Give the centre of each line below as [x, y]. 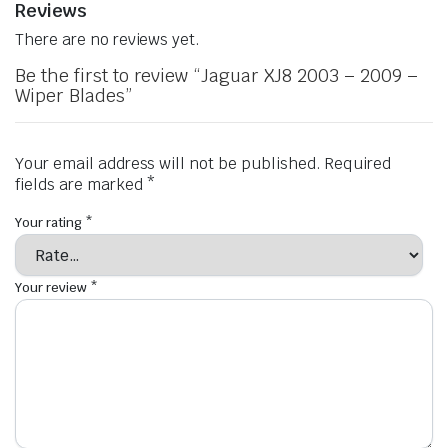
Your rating [50, 223]
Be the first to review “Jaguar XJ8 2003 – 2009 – [216, 76]
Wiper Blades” [73, 96]
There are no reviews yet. [108, 40]
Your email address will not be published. [168, 164]
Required [357, 164]
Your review [52, 288]
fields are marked [81, 185]
